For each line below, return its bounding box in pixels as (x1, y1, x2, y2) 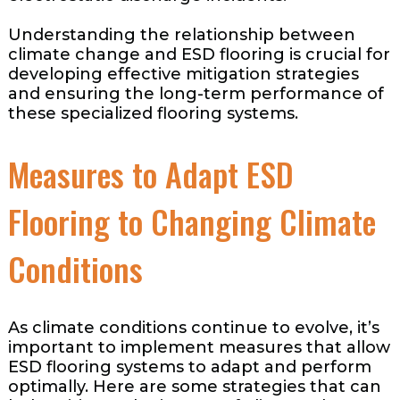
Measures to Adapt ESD (7, 149, 294, 197)
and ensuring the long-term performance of (7, 83, 384, 104)
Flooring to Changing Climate (7, 196, 376, 245)
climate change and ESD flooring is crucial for (7, 44, 390, 64)
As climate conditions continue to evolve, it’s (7, 318, 379, 338)
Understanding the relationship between (7, 24, 355, 45)
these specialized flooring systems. (7, 103, 298, 123)
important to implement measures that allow (7, 337, 390, 358)
